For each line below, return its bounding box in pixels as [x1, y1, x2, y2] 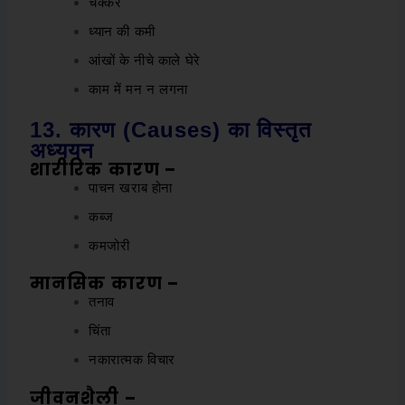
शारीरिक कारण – [30, 156, 177, 182]
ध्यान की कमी [89, 24, 155, 40]
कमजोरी [89, 237, 130, 253]
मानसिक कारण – [30, 271, 180, 297]
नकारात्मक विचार [89, 352, 176, 368]
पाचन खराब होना [89, 179, 174, 195]
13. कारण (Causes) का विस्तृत [30, 117, 313, 142]
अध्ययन [30, 137, 95, 163]
